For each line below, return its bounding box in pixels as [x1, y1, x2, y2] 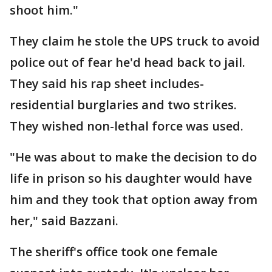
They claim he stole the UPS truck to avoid [10, 33, 260, 49]
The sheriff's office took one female [10, 243, 217, 260]
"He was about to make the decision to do [10, 149, 257, 165]
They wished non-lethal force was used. [10, 118, 243, 134]
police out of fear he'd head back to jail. [10, 54, 245, 70]
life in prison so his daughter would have [10, 170, 252, 186]
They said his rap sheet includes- [10, 75, 204, 92]
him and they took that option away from [10, 191, 257, 208]
